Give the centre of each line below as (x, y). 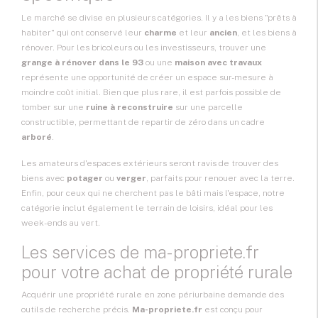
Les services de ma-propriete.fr (140, 252)
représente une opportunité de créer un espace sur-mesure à (147, 78)
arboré (37, 137)
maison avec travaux (218, 63)
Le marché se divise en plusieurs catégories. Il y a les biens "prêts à (159, 18)
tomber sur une (54, 108)
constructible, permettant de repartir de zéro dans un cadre (143, 122)
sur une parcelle (208, 108)
